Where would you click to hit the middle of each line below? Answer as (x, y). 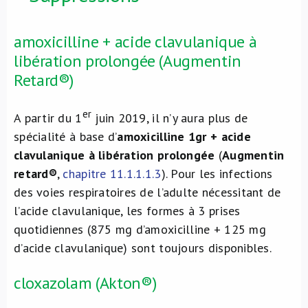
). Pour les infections (217, 174)
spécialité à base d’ (66, 136)
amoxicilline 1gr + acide (184, 136)
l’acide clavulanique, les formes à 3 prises (127, 211)
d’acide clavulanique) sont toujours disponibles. (143, 248)
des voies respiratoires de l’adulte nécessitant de (147, 192)
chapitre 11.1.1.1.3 (112, 174)
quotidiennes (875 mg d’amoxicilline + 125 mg (140, 229)
